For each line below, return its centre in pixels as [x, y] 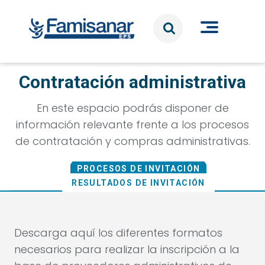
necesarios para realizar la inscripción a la [127, 249]
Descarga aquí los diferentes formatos [118, 233]
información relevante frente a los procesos [132, 125]
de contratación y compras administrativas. [132, 141]
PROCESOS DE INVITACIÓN [138, 169]
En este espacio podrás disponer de [132, 108]
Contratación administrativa [132, 82]
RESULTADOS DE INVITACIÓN [138, 183]
